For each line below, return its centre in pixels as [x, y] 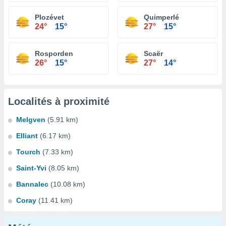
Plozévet [49, 17]
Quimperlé [161, 17]
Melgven [31, 120]
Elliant [27, 136]
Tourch [28, 152]
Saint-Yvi [31, 168]
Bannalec [32, 184]
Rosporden [54, 53]
